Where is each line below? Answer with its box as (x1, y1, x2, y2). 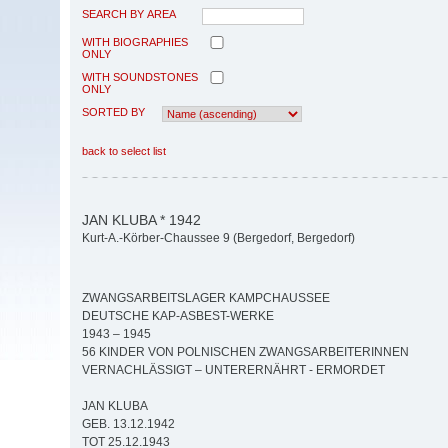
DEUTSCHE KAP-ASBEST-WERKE (82, 309, 274, 324)
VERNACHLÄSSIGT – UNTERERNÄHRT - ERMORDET (82, 363, 385, 378)
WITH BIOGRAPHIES (82, 35, 188, 48)
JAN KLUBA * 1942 (82, 211, 201, 228)
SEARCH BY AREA (82, 7, 176, 20)
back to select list (82, 144, 166, 157)
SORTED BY (82, 105, 145, 118)
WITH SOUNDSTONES (82, 70, 198, 83)
